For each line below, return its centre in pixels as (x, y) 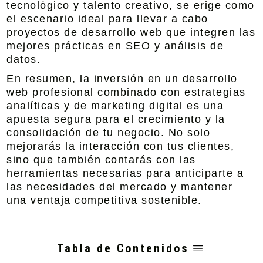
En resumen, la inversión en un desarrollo (122, 79)
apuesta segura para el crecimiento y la (116, 119)
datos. (24, 59)
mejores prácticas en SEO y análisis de (115, 46)
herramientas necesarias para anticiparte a (125, 173)
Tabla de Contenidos (123, 248)
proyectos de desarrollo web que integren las (131, 32)
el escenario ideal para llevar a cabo (107, 19)
